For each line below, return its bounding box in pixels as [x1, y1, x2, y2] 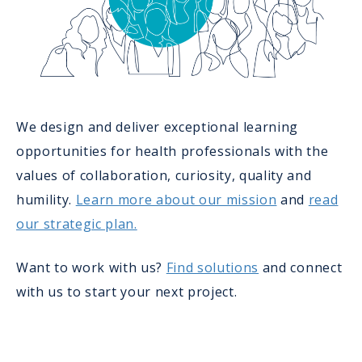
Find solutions [166, 259, 259, 277]
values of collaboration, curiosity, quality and [16, 166, 312, 185]
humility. [16, 191, 76, 209]
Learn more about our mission [75, 191, 277, 209]
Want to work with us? [16, 259, 166, 277]
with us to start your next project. [16, 283, 238, 301]
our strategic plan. [16, 215, 137, 234]
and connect [259, 259, 343, 277]
